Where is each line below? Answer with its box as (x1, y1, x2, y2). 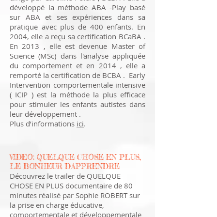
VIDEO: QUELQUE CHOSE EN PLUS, (10, 153, 141, 162)
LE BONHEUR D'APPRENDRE (10, 162, 122, 171)
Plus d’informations (10, 119, 77, 128)
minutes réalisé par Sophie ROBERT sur (10, 190, 140, 200)
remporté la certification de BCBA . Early (10, 70, 145, 80)
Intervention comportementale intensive (10, 80, 145, 90)
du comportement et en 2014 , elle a (10, 61, 145, 70)
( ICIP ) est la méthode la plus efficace (10, 90, 145, 99)
